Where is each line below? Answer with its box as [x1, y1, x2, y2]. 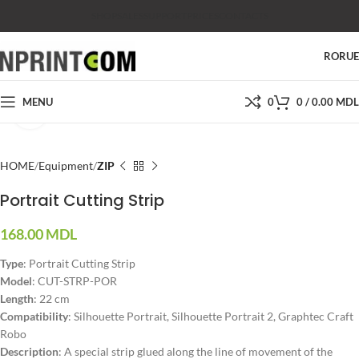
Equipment [38, 159, 93, 172]
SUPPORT [143, 10, 187, 22]
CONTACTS [218, 10, 268, 22]
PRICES [186, 10, 219, 22]
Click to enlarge [47, 104, 122, 117]
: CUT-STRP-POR [32, 274, 117, 288]
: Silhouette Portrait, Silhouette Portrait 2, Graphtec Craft [68, 309, 353, 323]
